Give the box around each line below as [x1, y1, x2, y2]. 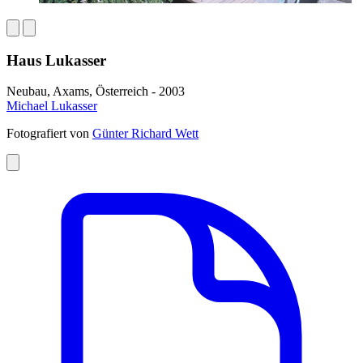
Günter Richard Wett [92, 126, 199, 141]
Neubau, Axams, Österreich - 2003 [6, 84, 185, 99]
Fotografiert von [6, 126, 92, 141]
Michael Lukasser [6, 99, 97, 113]
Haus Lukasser [6, 51, 106, 69]
